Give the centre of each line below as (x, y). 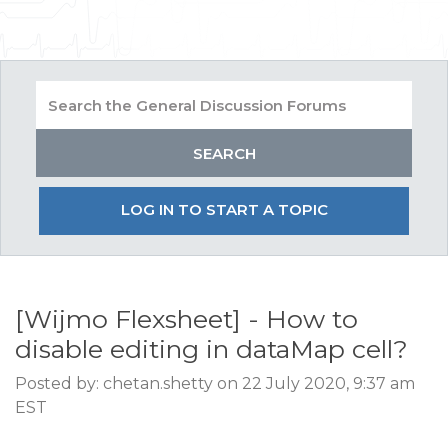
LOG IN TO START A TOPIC (224, 209)
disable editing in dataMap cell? (211, 349)
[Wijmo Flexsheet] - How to (186, 319)
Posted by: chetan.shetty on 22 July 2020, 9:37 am (215, 383)
